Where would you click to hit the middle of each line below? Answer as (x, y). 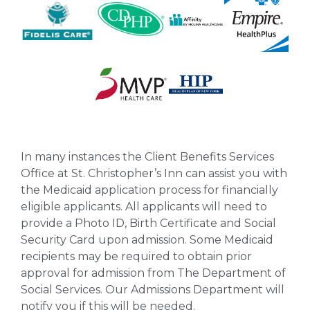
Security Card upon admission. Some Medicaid (147, 240)
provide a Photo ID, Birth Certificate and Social (148, 223)
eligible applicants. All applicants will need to (144, 207)
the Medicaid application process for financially (149, 190)
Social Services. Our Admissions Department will (153, 290)
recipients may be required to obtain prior (136, 256)
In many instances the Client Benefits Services (147, 157)
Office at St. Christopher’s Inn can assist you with (154, 173)
